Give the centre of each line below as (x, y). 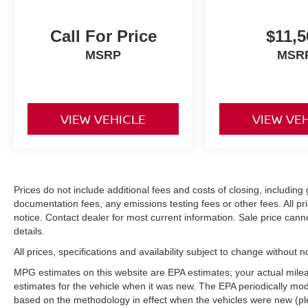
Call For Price (103, 36)
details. (29, 231)
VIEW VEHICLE (103, 119)
